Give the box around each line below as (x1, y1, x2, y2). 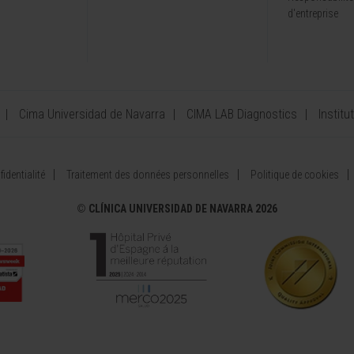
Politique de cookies (250, 168, 339, 181)
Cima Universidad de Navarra (18, 107, 165, 122)
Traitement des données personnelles (66, 168, 229, 181)
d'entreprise (288, 7, 338, 20)
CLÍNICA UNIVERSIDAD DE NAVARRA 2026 (88, 202, 277, 215)
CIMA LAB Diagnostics (186, 107, 297, 122)
